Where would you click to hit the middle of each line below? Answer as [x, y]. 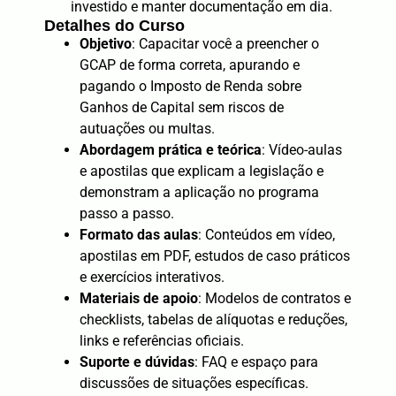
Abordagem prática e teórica [171, 149]
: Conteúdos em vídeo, [267, 234]
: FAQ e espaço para [256, 362]
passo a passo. [127, 213]
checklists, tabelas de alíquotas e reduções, [213, 319]
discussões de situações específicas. [194, 383]
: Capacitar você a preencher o [225, 43]
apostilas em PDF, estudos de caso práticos [215, 255]
